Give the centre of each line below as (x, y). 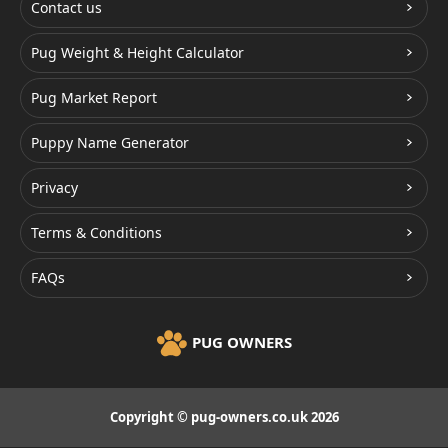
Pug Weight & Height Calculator (137, 52)
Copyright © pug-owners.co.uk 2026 (224, 416)
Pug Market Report (94, 97)
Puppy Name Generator (110, 142)
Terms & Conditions (96, 232)
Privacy (54, 187)
